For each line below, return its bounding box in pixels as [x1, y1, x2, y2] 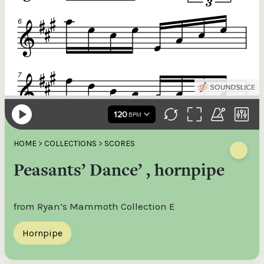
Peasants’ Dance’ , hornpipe [14, 158, 225, 181]
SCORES [104, 138, 135, 148]
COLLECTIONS [44, 138, 97, 148]
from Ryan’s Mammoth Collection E [14, 200, 175, 212]
